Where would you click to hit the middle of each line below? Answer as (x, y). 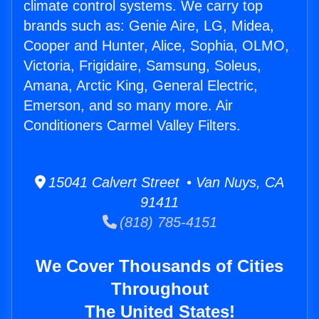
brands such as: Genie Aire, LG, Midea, (149, 26)
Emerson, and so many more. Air (128, 106)
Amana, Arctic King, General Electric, (141, 86)
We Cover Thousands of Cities (159, 266)
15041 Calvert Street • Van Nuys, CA (165, 183)
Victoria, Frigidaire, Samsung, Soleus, (142, 66)
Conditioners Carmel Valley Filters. (132, 126)
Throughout (159, 289)
